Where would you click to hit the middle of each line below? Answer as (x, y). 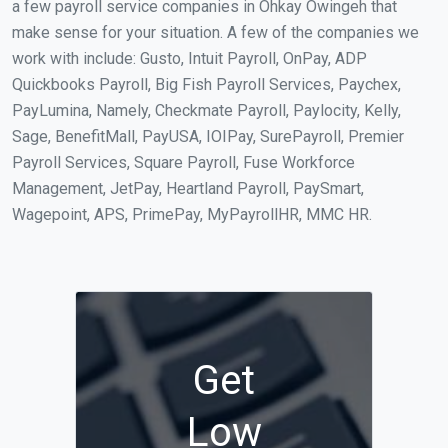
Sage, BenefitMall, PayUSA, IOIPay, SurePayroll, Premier (208, 136)
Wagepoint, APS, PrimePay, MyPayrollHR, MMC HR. (192, 214)
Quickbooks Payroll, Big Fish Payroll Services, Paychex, (206, 84)
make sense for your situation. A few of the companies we (215, 32)
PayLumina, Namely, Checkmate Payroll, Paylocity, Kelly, (206, 110)
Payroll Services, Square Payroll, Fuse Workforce (183, 162)
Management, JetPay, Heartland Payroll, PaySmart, (188, 188)
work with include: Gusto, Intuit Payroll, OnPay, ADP (189, 58)
